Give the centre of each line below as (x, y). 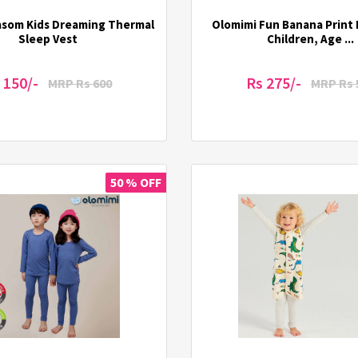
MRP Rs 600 (80, 83)
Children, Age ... (310, 38)
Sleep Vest (48, 38)
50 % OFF (136, 182)
